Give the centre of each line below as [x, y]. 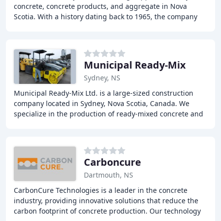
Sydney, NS [102, 78]
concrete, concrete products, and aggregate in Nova [100, 6]
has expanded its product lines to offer [78, 27]
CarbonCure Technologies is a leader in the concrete [101, 190]
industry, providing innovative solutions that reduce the [106, 201]
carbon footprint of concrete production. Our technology [107, 211]
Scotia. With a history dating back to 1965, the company [106, 17]
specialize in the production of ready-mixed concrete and [109, 114]
